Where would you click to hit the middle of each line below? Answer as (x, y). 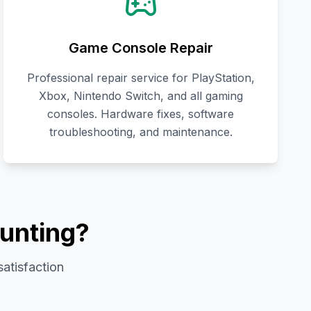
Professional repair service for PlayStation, (141, 78)
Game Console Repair (141, 48)
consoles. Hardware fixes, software (141, 114)
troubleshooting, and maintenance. (141, 132)
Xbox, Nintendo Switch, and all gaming (141, 96)
